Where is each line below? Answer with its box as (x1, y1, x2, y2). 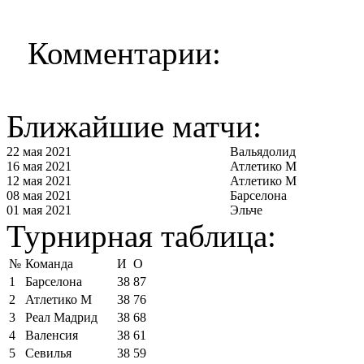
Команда (25, 256, 73, 271)
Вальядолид (230, 144, 296, 158)
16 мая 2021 (6, 158, 71, 173)
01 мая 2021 (6, 202, 71, 217)
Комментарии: (28, 35, 221, 71)
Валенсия (25, 327, 78, 342)
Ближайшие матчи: (6, 108, 262, 144)
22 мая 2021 (6, 144, 71, 158)
